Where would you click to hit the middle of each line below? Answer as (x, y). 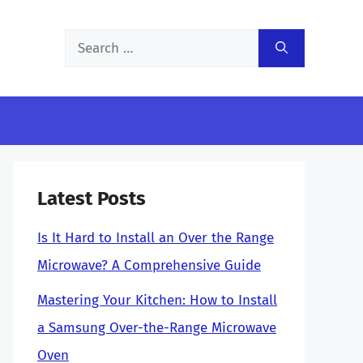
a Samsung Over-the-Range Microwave (157, 327)
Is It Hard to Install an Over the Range (156, 238)
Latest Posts (92, 199)
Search (85, 42)
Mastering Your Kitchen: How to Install (157, 300)
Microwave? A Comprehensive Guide (149, 265)
